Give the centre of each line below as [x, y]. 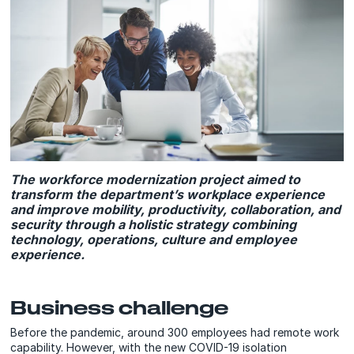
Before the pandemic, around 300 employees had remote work [175, 332]
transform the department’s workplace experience [168, 194]
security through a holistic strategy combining [154, 224]
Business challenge [120, 307]
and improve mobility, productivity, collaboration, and [176, 209]
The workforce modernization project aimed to [156, 179]
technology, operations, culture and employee [154, 239]
